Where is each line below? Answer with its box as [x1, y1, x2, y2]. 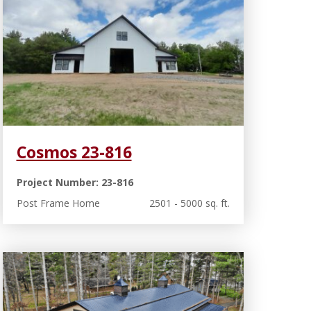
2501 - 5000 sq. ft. [149, 196, 230, 210]
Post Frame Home [16, 196, 100, 210]
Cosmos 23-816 [16, 140, 132, 163]
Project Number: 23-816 [16, 175, 133, 189]
